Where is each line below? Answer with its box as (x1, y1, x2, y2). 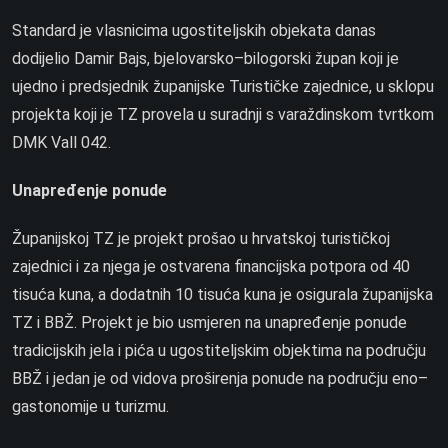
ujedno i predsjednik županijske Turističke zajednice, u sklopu (12, 76, 434, 96)
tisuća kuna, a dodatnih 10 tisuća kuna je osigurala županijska (12, 284, 433, 304)
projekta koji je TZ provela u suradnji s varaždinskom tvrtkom (12, 104, 434, 124)
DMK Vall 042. (12, 132, 111, 152)
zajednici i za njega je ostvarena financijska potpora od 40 (12, 256, 410, 276)
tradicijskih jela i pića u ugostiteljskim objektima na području (12, 340, 426, 360)
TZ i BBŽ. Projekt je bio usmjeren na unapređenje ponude (12, 312, 407, 332)
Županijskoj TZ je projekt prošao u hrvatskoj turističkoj (12, 228, 390, 248)
